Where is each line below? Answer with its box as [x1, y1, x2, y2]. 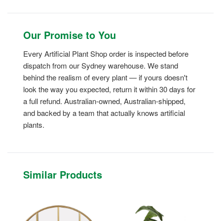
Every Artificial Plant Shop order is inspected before [23, 48, 188, 59]
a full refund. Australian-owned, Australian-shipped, [23, 96, 185, 107]
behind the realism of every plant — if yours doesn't [23, 72, 187, 83]
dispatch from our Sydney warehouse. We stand [23, 60, 178, 71]
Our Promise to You [23, 28, 116, 42]
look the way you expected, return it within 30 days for [23, 84, 195, 95]
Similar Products [23, 167, 102, 182]
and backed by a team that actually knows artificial [23, 108, 185, 118]
